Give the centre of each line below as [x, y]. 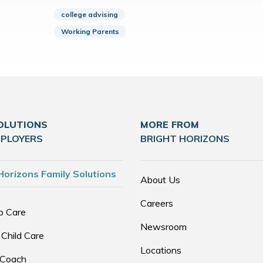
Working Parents [90, 31]
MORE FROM [170, 124]
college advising [90, 14]
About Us [160, 180]
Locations [161, 250]
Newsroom [163, 227]
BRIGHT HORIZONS [185, 139]
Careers [157, 203]
